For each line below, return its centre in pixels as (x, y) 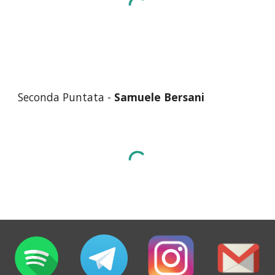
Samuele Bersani (160, 97)
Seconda (41, 97)
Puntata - (89, 97)
